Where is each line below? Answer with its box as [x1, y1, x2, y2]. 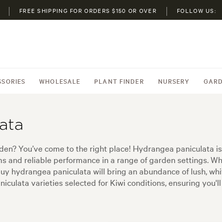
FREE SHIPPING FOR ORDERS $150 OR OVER [19, 6, 157, 14]
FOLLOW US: [177, 6, 217, 14]
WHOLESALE [39, 76, 81, 85]
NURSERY [158, 76, 190, 85]
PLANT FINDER [94, 76, 144, 85]
